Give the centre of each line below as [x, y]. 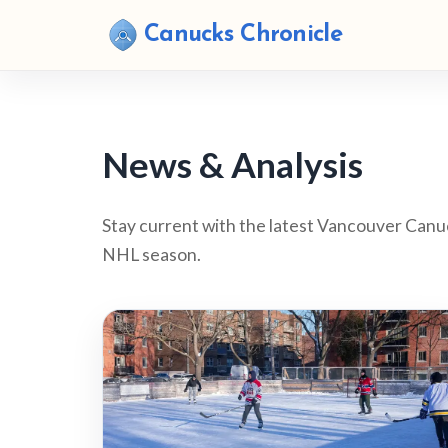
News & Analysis [232, 163]
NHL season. [151, 255]
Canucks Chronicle [243, 35]
